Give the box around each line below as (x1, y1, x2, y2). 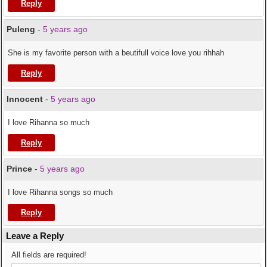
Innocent (7, 94, 43, 104)
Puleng (7, 24, 35, 35)
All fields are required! (11, 250, 86, 260)
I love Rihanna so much (8, 118, 89, 128)
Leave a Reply (6, 231, 64, 241)
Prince (7, 164, 32, 174)
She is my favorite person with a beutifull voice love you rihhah (8, 48, 224, 58)
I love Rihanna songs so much (8, 188, 113, 197)
